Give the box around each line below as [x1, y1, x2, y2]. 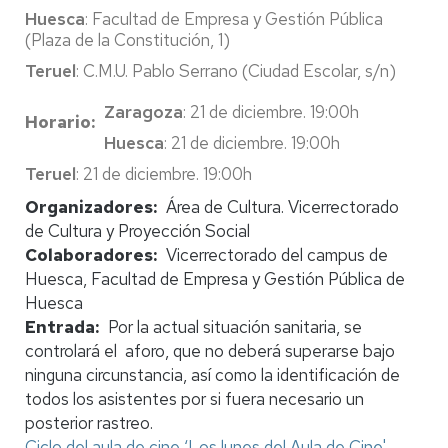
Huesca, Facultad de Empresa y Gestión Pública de [25, 267, 405, 290]
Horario [25, 110, 91, 133]
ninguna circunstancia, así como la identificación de [25, 363, 400, 386]
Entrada [25, 315, 95, 338]
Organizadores [25, 195, 153, 218]
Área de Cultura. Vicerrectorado [165, 195, 399, 218]
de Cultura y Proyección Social [25, 219, 250, 242]
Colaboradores [25, 243, 153, 266]
